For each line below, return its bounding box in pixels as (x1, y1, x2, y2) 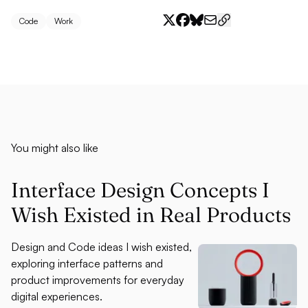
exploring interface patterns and (11, 256, 163, 270)
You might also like (11, 140, 98, 155)
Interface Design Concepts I (11, 177, 269, 203)
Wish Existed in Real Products (11, 201, 291, 228)
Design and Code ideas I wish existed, (11, 239, 192, 254)
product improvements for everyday (11, 272, 184, 287)
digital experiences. (11, 289, 102, 303)
